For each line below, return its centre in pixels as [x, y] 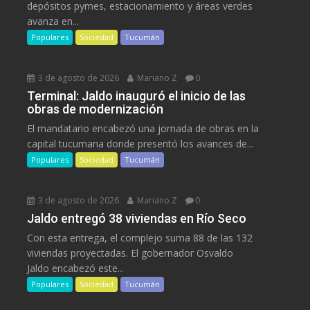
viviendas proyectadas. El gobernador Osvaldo [130, 253]
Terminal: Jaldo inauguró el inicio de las [137, 95]
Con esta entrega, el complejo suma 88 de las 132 [140, 237]
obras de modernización [95, 109]
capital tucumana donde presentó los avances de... [140, 143]
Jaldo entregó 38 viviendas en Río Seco [137, 218]
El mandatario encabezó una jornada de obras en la [143, 128]
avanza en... [53, 21]
